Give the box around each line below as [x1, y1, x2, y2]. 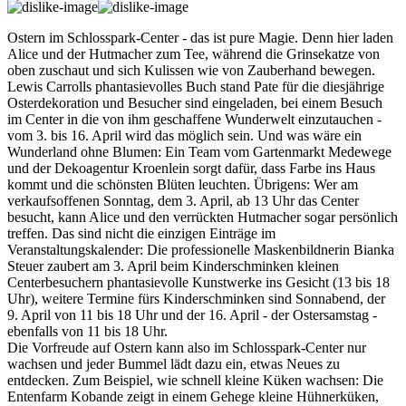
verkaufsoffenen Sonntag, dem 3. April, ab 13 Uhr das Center [7, 192, 359, 208]
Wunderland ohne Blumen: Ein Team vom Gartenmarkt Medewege [7, 143, 391, 159]
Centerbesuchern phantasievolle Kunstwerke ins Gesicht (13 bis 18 [7, 274, 390, 290]
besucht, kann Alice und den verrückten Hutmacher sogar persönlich [7, 208, 398, 225]
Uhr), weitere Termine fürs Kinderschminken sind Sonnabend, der [7, 290, 385, 306]
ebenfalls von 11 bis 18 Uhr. [7, 323, 168, 339]
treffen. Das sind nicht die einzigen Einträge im [7, 225, 275, 241]
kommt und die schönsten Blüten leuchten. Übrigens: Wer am [7, 176, 358, 192]
